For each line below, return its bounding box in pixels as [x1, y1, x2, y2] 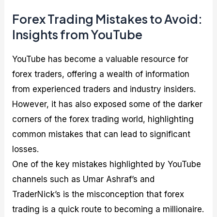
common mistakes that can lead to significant [12, 129, 191, 139]
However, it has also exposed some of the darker [12, 99, 203, 109]
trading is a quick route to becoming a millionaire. [12, 204, 204, 215]
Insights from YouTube [12, 27, 143, 43]
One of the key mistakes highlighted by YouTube [12, 159, 201, 170]
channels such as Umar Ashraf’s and [12, 174, 155, 185]
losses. [12, 144, 39, 155]
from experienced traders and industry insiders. [12, 84, 196, 94]
